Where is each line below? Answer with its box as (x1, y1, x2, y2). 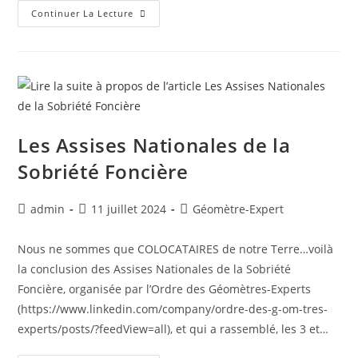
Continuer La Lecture (31, 7, 134, 19)
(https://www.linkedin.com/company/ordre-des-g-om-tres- (18, 301, 328, 316)
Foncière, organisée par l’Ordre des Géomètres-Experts (18, 281, 312, 296)
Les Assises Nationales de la (18, 132, 291, 158)
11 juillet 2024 (91, 201, 167, 217)
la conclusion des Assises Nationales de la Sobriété (18, 261, 292, 276)
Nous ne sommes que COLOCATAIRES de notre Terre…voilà (18, 241, 334, 257)
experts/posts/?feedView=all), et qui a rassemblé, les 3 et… (18, 321, 329, 336)
